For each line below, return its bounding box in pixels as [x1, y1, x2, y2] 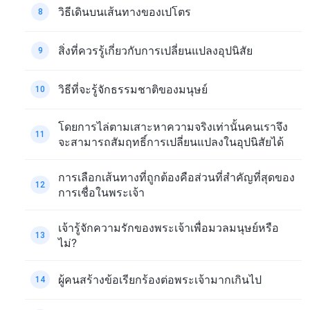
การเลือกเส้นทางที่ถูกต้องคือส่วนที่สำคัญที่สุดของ [58, 170, 295, 184]
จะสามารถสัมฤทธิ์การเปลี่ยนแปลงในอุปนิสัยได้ [58, 134, 284, 149]
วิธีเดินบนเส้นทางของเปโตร [58, 5, 191, 19]
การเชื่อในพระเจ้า [58, 185, 145, 199]
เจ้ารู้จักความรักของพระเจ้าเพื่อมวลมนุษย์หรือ [58, 220, 279, 235]
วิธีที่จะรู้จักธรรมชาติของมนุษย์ [58, 82, 208, 97]
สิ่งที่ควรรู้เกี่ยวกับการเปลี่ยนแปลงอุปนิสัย [58, 44, 253, 58]
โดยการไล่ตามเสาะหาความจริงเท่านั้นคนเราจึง [58, 119, 288, 134]
